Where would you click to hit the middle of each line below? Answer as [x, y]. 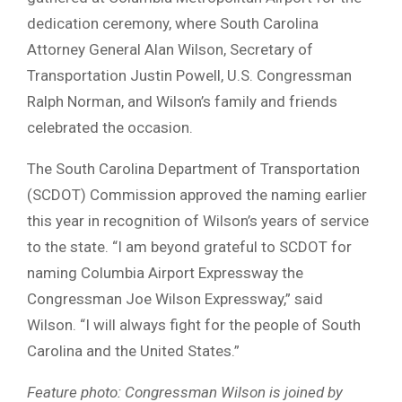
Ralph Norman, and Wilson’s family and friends [182, 101]
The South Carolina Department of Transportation [193, 168]
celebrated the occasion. [110, 127]
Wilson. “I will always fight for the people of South [194, 324]
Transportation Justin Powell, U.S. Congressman [189, 75]
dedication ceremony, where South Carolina [173, 23]
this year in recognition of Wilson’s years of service [198, 220]
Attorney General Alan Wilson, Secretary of [170, 49]
